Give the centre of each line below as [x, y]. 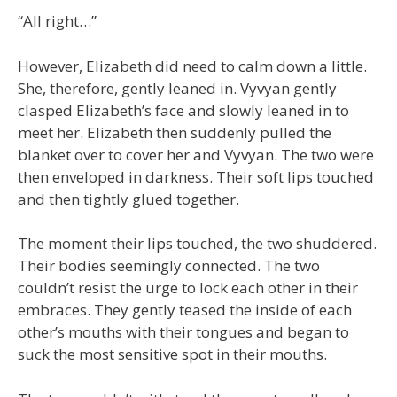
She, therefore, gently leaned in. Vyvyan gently [177, 88]
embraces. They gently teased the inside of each [185, 310]
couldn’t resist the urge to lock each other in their [188, 288]
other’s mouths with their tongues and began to [183, 332]
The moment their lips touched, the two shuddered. [197, 244]
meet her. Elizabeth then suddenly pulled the [175, 132]
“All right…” [57, 21]
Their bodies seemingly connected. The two [169, 266]
